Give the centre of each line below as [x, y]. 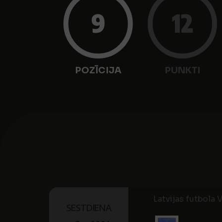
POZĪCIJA [98, 70]
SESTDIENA [89, 207]
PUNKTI [182, 70]
